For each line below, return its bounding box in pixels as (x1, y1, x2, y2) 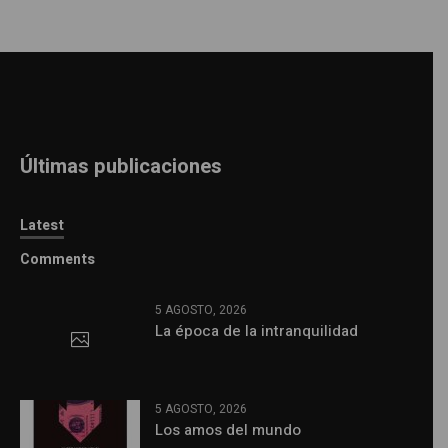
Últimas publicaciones (20, 151, 223, 181)
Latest (20, 214, 65, 236)
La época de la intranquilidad (155, 319, 359, 342)
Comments (20, 248, 96, 270)
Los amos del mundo (155, 419, 302, 442)
